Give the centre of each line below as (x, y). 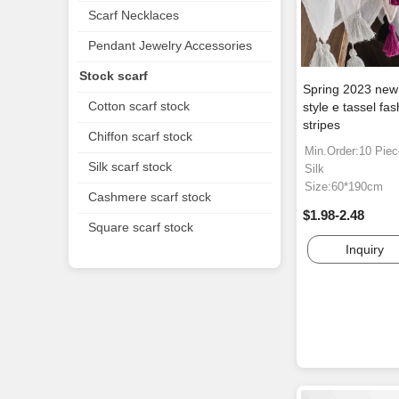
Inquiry (364, 250)
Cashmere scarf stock (150, 197)
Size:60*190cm (344, 187)
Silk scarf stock (130, 167)
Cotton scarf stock (139, 106)
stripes (322, 125)
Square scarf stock (141, 227)
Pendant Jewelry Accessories (170, 45)
